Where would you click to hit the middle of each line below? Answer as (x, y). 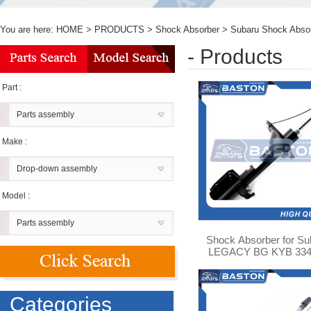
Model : (16, 196)
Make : (15, 142)
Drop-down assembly (57, 169)
